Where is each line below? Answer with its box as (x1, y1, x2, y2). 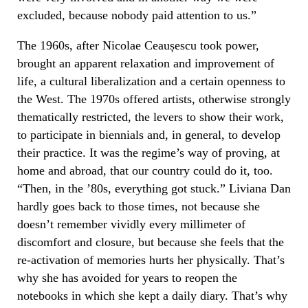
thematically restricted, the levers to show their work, (17, 109, 284, 124)
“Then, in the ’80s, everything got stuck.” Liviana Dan (17, 181, 291, 195)
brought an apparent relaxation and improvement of (17, 56, 274, 70)
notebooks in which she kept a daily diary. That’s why (17, 288, 287, 302)
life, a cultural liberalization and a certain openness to (17, 74, 285, 88)
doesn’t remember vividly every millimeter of (17, 217, 245, 231)
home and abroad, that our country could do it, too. (17, 163, 273, 177)
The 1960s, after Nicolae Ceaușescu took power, (17, 38, 259, 52)
